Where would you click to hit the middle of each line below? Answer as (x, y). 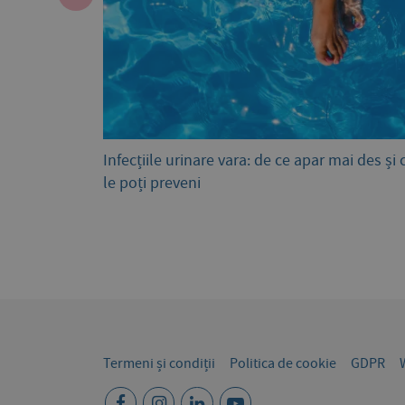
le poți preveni (152, 184)
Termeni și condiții (159, 364)
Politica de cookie (283, 364)
